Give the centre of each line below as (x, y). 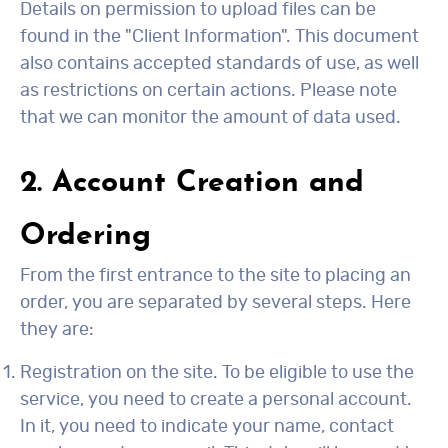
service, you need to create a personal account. (216, 400)
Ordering (85, 236)
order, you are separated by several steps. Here (215, 303)
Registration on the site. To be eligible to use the (217, 373)
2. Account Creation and (192, 183)
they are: (57, 330)
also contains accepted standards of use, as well (219, 64)
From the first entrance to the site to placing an (215, 276)
